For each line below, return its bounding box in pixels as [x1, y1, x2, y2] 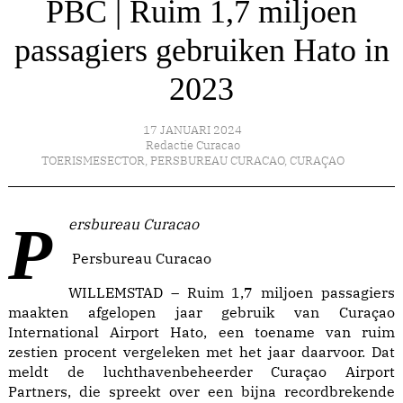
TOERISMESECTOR [40, 153, 145, 168]
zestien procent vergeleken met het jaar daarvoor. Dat [8, 343, 395, 361]
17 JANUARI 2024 [143, 122, 242, 138]
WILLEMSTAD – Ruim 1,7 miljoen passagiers [68, 283, 395, 301]
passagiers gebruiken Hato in [13, 32, 390, 68]
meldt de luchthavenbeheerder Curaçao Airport [8, 363, 395, 381]
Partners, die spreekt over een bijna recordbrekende [8, 382, 395, 400]
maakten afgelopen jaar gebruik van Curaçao [8, 303, 395, 321]
